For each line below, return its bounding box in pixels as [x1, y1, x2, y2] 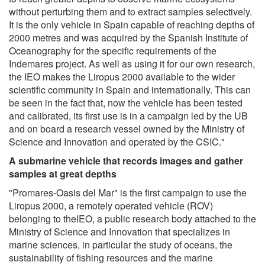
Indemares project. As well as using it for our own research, [9, 56, 255, 70]
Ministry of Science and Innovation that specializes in [9, 224, 230, 238]
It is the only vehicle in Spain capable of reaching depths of [9, 17, 254, 31]
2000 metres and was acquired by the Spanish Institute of [9, 30, 248, 44]
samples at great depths [9, 166, 117, 180]
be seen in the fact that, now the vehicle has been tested [9, 95, 243, 109]
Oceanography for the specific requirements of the [9, 43, 216, 57]
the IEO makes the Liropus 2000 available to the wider [9, 69, 235, 83]
